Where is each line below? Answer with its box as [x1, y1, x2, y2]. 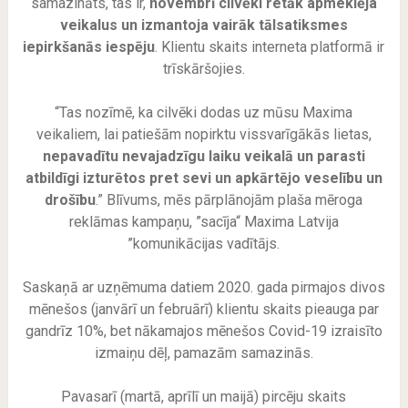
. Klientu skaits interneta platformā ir [155, 38, 385, 56]
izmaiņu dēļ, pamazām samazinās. [94, 344, 313, 362]
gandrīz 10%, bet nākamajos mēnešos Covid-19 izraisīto [25, 322, 382, 341]
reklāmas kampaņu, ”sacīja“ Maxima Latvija [68, 213, 339, 231]
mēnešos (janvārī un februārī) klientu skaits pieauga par [28, 301, 379, 319]
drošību [45, 191, 97, 209]
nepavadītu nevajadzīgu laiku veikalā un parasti [42, 148, 365, 166]
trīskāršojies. [162, 60, 245, 78]
